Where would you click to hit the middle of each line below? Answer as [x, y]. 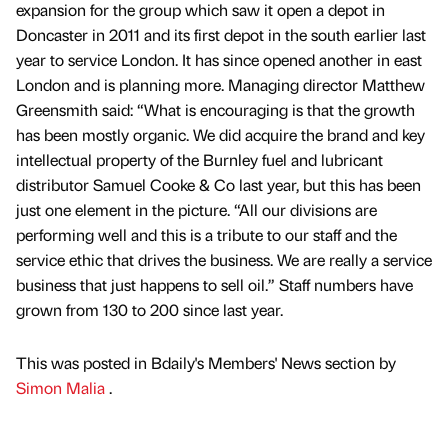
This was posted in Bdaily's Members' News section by [206, 363]
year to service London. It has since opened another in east [219, 60]
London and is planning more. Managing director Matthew [220, 85]
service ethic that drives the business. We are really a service [224, 260]
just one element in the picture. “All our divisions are [196, 210]
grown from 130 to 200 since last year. [149, 310]
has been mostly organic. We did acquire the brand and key [220, 135]
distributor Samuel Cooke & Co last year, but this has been [218, 185]
